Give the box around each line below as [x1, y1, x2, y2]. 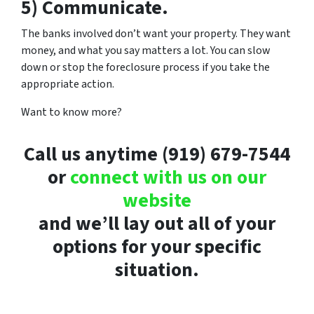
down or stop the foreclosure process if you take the [21, 60, 270, 76]
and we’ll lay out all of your [39, 210, 275, 238]
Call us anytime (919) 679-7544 [24, 140, 290, 169]
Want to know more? [21, 104, 122, 121]
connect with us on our [70, 163, 266, 192]
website [123, 186, 191, 215]
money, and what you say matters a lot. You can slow [21, 43, 271, 59]
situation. [115, 256, 199, 285]
